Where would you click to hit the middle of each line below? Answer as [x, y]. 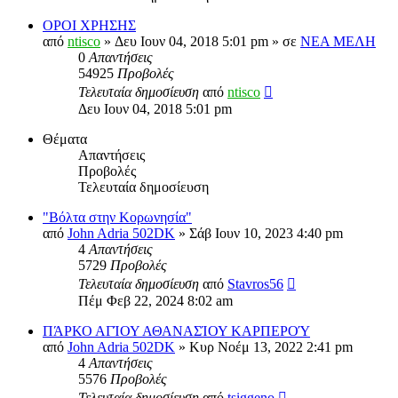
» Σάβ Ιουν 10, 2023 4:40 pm [259, 234]
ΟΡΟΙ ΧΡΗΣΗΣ [89, 26]
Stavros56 [255, 284]
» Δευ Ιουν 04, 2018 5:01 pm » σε [200, 42]
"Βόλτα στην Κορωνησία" [117, 218]
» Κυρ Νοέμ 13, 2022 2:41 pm [264, 347]
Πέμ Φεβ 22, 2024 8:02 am [155, 301]
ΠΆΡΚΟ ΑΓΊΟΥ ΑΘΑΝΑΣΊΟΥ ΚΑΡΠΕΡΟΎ [176, 331]
